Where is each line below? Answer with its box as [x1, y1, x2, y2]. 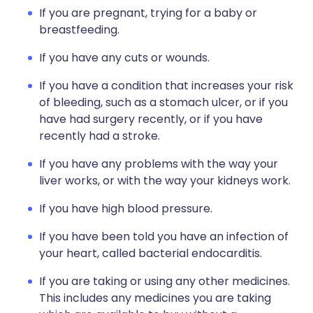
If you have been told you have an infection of [39, 228, 289, 245]
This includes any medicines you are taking [39, 290, 271, 306]
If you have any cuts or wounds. [39, 50, 210, 66]
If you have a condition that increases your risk [39, 78, 293, 94]
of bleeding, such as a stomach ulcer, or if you [39, 94, 288, 110]
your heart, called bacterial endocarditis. [39, 245, 262, 261]
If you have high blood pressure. [39, 201, 212, 217]
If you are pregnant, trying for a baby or [39, 5, 257, 21]
